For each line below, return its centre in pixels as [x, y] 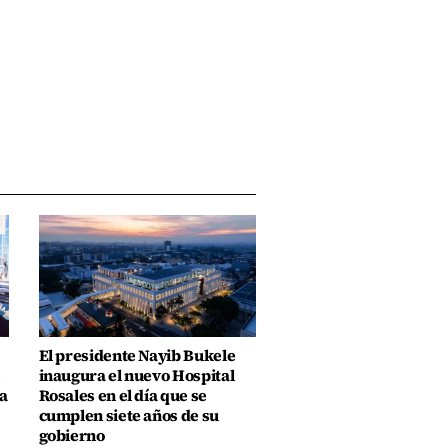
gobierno [71, 435]
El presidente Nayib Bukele [137, 355]
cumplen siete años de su [128, 415]
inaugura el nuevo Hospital [136, 375]
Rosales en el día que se [122, 395]
